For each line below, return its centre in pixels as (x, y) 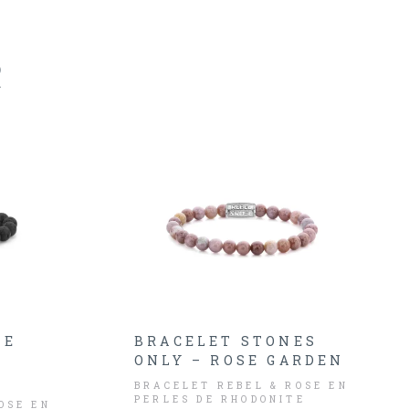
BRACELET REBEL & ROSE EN (241, 386)
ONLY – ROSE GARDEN (240, 360)
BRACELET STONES (226, 341)
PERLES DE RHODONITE (220, 399)
